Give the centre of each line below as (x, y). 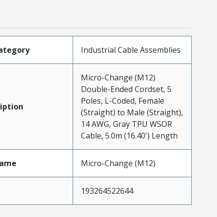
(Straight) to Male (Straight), (132, 113)
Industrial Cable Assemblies (131, 50)
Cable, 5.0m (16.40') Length (129, 136)
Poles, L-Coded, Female (122, 101)
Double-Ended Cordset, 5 (126, 89)
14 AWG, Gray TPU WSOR (126, 124)
